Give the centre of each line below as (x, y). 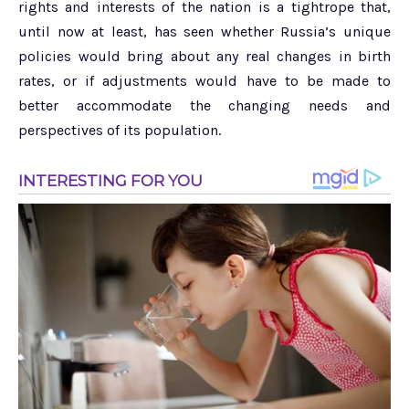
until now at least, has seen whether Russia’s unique (204, 31)
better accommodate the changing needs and (204, 105)
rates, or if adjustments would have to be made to (204, 80)
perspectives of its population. (120, 130)
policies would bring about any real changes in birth (204, 56)
